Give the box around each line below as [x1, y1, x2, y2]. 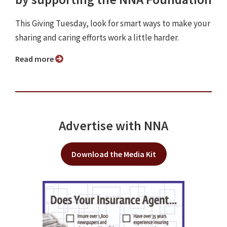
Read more [20, 54, 55, 64]
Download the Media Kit [71, 149, 156, 160]
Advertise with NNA [59, 118, 168, 134]
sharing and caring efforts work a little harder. [15, 32, 179, 44]
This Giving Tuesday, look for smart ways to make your [15, 18, 210, 29]
